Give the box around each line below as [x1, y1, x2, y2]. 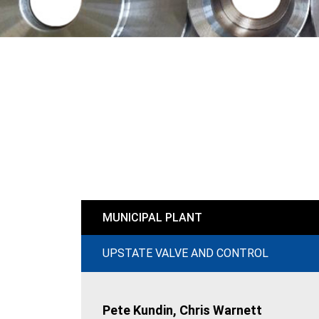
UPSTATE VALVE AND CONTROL [103, 246, 268, 260]
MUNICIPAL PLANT [103, 211, 202, 224]
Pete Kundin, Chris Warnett [103, 303, 262, 318]
